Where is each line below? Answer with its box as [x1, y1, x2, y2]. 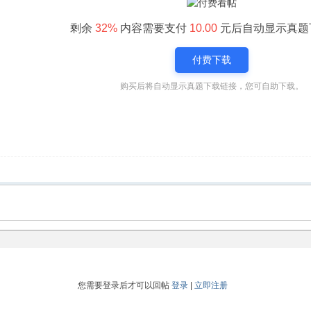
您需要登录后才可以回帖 [77, 280, 171, 290]
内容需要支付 [117, 22, 190, 34]
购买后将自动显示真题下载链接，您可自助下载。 [119, 81, 303, 91]
